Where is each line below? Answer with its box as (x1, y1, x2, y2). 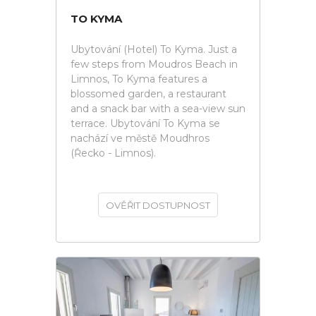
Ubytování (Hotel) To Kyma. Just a (71, 43, 237, 56)
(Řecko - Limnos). (71, 147, 156, 159)
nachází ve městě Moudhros (71, 132, 209, 145)
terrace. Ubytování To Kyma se (71, 117, 220, 130)
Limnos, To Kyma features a (71, 73, 207, 85)
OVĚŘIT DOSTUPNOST (106, 200, 210, 211)
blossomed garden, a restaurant (71, 87, 226, 100)
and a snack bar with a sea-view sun (71, 102, 245, 115)
